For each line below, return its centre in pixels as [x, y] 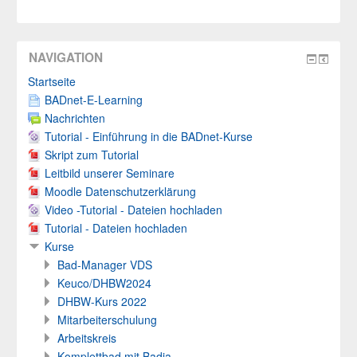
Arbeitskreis [87, 338]
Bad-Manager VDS [105, 265]
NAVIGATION [66, 57]
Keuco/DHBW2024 [104, 283]
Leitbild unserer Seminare [110, 173]
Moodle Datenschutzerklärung [120, 191]
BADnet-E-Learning [94, 100]
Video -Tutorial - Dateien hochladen [134, 210]
